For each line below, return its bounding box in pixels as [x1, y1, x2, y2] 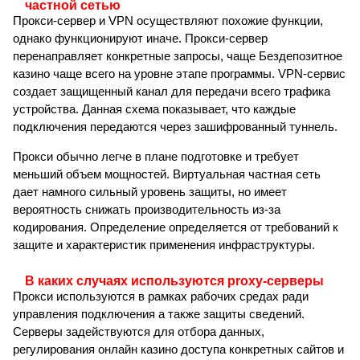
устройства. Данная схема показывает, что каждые [13, 102, 296, 117]
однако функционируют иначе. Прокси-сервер [13, 31, 268, 46]
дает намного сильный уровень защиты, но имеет [13, 185, 287, 199]
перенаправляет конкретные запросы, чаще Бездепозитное [13, 49, 342, 63]
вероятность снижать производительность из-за [13, 202, 280, 217]
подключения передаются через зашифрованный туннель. [13, 120, 337, 134]
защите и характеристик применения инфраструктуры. [13, 238, 315, 252]
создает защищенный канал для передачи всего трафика [13, 84, 330, 99]
